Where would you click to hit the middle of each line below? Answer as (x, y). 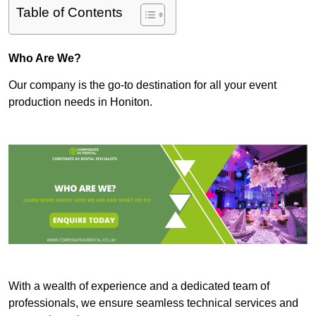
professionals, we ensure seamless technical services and (153, 303)
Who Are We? (45, 59)
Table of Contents (69, 13)
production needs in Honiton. (80, 102)
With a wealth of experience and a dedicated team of (139, 286)
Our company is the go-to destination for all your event (142, 85)
